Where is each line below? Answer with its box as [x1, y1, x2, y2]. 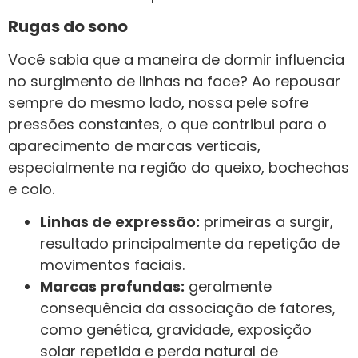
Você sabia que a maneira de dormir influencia [8, 49, 344, 70]
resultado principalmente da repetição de [40, 233, 340, 254]
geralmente [185, 276, 272, 297]
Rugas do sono [8, 14, 128, 38]
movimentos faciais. [40, 255, 185, 276]
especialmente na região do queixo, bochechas [8, 157, 349, 177]
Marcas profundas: [40, 276, 185, 297]
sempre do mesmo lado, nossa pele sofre [8, 92, 308, 113]
